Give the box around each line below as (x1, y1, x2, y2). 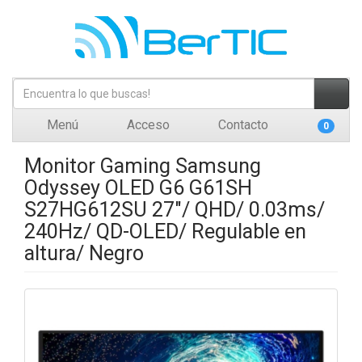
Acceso (124, 117, 170, 133)
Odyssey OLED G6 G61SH (24, 176, 252, 200)
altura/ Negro (24, 242, 144, 265)
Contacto (215, 117, 268, 133)
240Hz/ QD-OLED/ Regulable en (24, 220, 306, 243)
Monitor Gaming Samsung (24, 154, 261, 178)
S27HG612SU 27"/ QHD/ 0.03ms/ (24, 198, 325, 221)
